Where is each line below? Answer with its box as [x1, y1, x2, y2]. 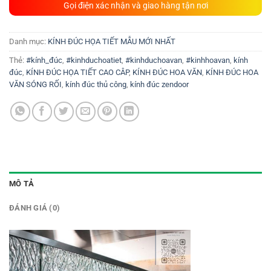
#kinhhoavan [186, 56, 230, 65]
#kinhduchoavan [125, 56, 182, 65]
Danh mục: [9, 37, 48, 47]
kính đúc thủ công [65, 80, 126, 90]
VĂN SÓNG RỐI [9, 80, 62, 90]
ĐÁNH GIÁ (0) [9, 203, 60, 213]
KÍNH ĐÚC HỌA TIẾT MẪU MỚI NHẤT [48, 37, 175, 47]
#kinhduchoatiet [66, 56, 122, 65]
